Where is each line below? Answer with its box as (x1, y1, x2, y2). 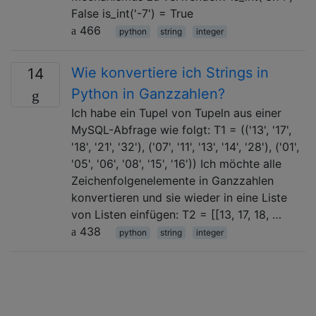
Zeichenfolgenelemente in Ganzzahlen (71, 173, 274, 188)
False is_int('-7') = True (71, 6, 193, 20)
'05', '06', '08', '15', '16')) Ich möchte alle (71, 156, 281, 171)
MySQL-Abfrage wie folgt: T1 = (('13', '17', (71, 122, 291, 137)
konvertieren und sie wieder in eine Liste (71, 190, 287, 205)
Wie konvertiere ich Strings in (71, 63, 269, 81)
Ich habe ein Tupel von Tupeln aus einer (71, 105, 281, 120)
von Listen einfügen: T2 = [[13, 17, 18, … (71, 207, 281, 221)
